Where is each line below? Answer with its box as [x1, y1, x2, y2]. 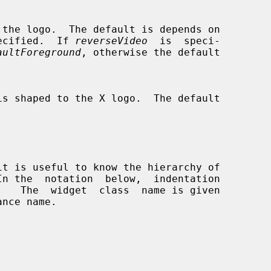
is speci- [148, 34, 220, 47]
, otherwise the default [81, 46, 220, 58]
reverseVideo [75, 34, 148, 47]
